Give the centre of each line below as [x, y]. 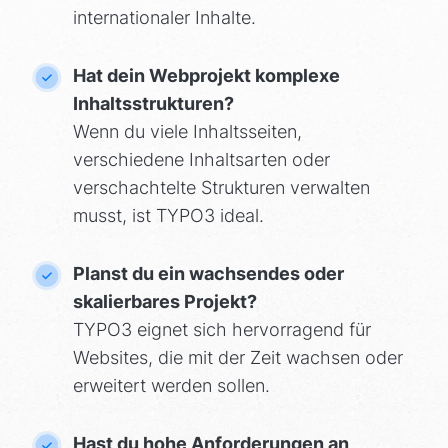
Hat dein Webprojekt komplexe [206, 76]
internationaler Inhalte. [164, 18]
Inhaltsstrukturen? [153, 104]
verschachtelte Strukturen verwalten [221, 188]
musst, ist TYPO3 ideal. [168, 216]
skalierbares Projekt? [164, 302]
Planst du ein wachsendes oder [208, 274]
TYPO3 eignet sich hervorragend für [221, 330]
